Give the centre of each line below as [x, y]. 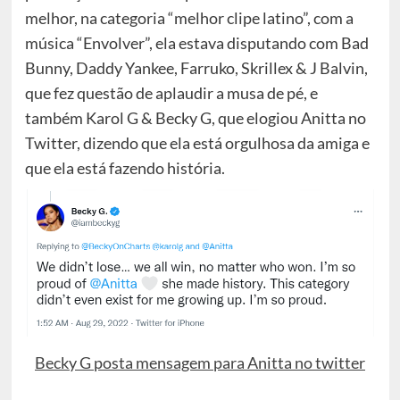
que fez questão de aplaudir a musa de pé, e [171, 92]
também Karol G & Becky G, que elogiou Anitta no [195, 117]
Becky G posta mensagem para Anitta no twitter [200, 362]
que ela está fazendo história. [125, 167]
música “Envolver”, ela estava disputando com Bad [196, 42]
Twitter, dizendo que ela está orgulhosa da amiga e [197, 142]
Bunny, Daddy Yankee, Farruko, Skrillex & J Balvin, [196, 67]
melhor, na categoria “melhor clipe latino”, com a [189, 17]
